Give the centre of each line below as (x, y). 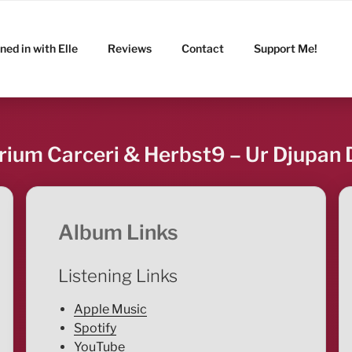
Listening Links (117, 275)
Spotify (95, 328)
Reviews (130, 48)
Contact (203, 48)
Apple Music (110, 310)
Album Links (118, 233)
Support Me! (286, 48)
